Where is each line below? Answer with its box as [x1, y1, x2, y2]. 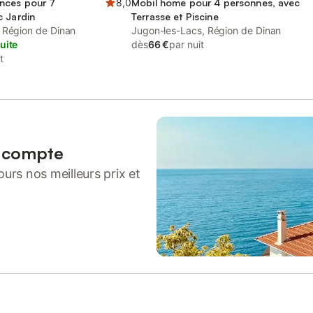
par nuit [169, 38, 204, 50]
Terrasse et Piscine [131, 10, 219, 22]
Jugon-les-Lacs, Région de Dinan [131, 24, 282, 36]
